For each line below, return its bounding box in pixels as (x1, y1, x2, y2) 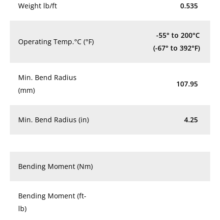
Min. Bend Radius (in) (18, 114, 89, 124)
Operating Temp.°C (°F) (18, 36, 94, 46)
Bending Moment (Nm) (18, 161, 93, 171)
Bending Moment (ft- (18, 191, 86, 200)
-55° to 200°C (156, 30, 200, 40)
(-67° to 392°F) (153, 43, 200, 53)
